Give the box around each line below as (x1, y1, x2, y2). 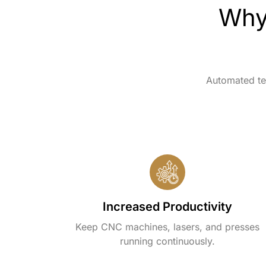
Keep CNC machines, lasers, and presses (75, 221, 260, 233)
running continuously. (120, 235, 216, 247)
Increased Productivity (103, 199, 233, 214)
